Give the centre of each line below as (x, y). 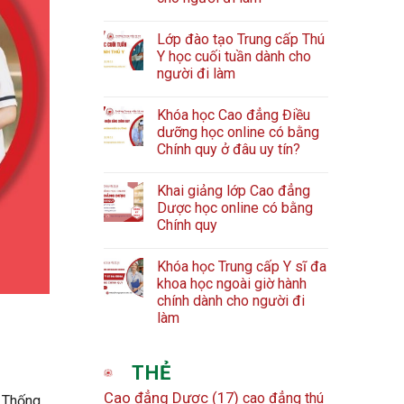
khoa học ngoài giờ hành (232, 284)
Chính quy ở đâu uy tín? (229, 150)
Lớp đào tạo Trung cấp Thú (241, 40)
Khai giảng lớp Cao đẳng (234, 191)
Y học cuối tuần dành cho (234, 57)
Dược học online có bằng (235, 208)
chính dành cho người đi (231, 301)
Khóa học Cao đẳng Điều (234, 115)
